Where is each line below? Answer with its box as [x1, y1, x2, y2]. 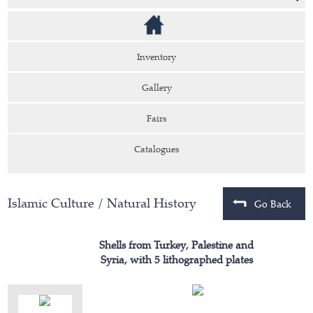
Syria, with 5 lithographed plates [100, 252, 253, 267]
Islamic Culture [8, 194, 95, 212]
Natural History [107, 194, 197, 212]
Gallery [141, 81, 172, 94]
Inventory [137, 50, 176, 63]
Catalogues [133, 143, 180, 155]
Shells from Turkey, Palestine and [99, 238, 254, 252]
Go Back [254, 197, 291, 210]
